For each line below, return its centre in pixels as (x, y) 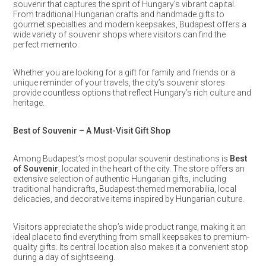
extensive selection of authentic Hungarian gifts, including (119, 179)
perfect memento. (46, 45)
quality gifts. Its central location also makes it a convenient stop (130, 247)
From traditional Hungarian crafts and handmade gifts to (118, 14)
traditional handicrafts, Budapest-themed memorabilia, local (124, 189)
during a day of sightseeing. (64, 257)
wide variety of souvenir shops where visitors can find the (119, 34)
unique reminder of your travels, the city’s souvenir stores (119, 83)
